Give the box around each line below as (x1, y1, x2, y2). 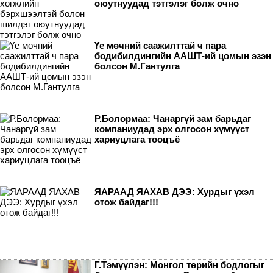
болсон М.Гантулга (94, 60, 180, 71)
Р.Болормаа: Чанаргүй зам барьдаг (94, 113, 251, 124)
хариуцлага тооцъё (94, 133, 180, 144)
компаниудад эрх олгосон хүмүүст (94, 123, 249, 134)
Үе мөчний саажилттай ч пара (94, 40, 226, 51)
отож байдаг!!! (94, 196, 158, 207)
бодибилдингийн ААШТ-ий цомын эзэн (94, 50, 271, 61)
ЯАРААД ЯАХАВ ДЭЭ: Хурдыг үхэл (94, 186, 255, 197)
